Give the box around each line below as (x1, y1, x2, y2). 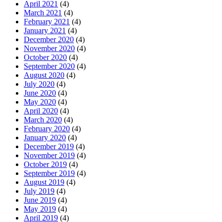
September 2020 (24, 62, 75, 71)
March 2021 (24, 8, 62, 17)
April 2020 (24, 107, 58, 115)
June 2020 (24, 89, 56, 98)
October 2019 (24, 160, 67, 169)
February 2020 (24, 124, 70, 133)
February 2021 (24, 17, 70, 26)
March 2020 (24, 115, 62, 124)
